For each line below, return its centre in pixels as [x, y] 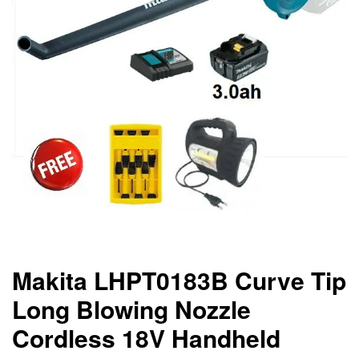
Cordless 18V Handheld [146, 338]
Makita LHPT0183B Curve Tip [179, 280]
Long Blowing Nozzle [131, 309]
